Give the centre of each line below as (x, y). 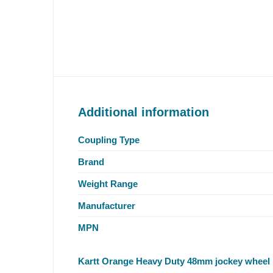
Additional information (144, 112)
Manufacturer (107, 205)
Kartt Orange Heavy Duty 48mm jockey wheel (174, 261)
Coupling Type (109, 140)
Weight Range (108, 183)
